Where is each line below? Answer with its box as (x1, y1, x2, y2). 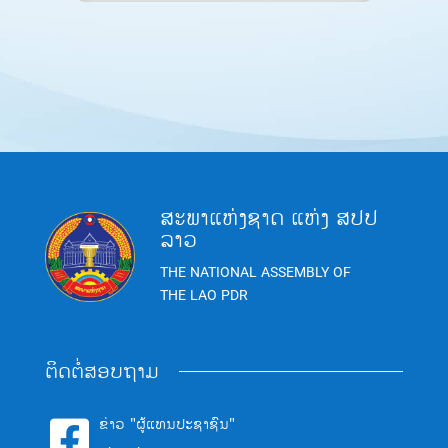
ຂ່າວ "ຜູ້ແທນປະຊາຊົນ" (98, 413, 235, 435)
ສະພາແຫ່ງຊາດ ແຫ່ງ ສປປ (159, 201, 378, 234)
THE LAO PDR (159, 285, 248, 305)
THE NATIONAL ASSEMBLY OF (159, 262, 351, 282)
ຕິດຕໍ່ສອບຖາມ (44, 356, 159, 386)
